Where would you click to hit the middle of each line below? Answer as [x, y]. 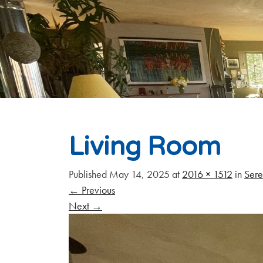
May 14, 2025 [139, 174]
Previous [97, 190]
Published [89, 174]
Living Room [145, 147]
